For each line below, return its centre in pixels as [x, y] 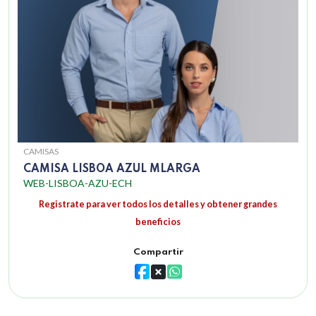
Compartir [158, 253]
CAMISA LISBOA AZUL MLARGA [112, 170]
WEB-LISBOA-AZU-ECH [78, 183]
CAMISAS [41, 152]
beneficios [158, 222]
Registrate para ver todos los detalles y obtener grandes [158, 205]
